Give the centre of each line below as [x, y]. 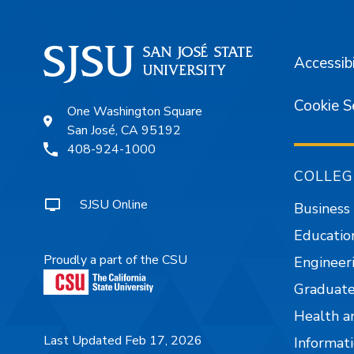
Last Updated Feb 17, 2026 [123, 341]
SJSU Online [114, 205]
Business [322, 208]
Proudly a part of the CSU [115, 260]
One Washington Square [135, 112]
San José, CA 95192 [124, 131]
